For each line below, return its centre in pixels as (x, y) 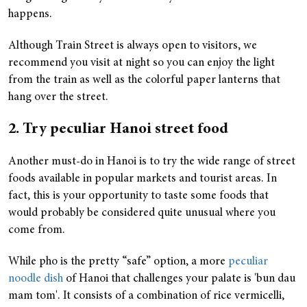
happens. (30, 14)
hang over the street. (58, 97)
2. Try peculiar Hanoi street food (120, 129)
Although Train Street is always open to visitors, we (133, 46)
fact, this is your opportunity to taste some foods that (138, 196)
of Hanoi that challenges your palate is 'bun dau (179, 279)
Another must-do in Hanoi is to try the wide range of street (152, 162)
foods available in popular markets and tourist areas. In (143, 179)
